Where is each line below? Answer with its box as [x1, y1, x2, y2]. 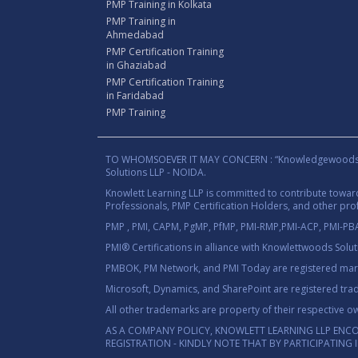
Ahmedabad [106, 27, 164, 42]
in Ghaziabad [106, 58, 166, 72]
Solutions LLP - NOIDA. [105, 165, 206, 179]
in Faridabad [106, 88, 164, 102]
